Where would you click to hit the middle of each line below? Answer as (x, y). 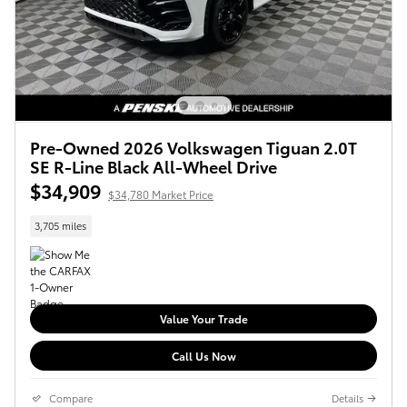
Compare (71, 397)
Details (347, 397)
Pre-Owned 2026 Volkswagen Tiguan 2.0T (194, 147)
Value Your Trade (203, 319)
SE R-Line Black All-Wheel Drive (154, 166)
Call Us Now (203, 355)
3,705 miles (61, 226)
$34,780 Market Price (161, 194)
